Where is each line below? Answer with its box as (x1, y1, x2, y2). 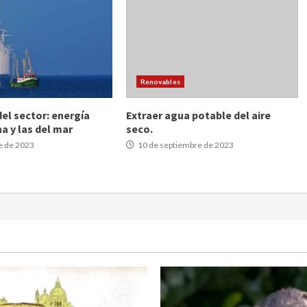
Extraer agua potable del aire (125, 108, 271, 122)
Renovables (140, 77, 180, 86)
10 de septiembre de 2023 (136, 140, 234, 150)
